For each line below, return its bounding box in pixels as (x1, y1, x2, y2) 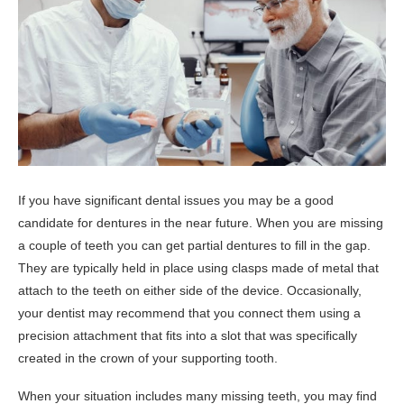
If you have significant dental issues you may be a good (18, 192, 334, 207)
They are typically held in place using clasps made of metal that (18, 260, 379, 275)
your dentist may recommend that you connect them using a (18, 305, 361, 320)
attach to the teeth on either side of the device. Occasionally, (18, 282, 362, 298)
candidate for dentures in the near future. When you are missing (18, 215, 383, 230)
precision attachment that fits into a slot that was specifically (18, 327, 357, 343)
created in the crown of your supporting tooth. (18, 350, 278, 365)
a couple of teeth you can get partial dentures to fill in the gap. (18, 237, 371, 252)
